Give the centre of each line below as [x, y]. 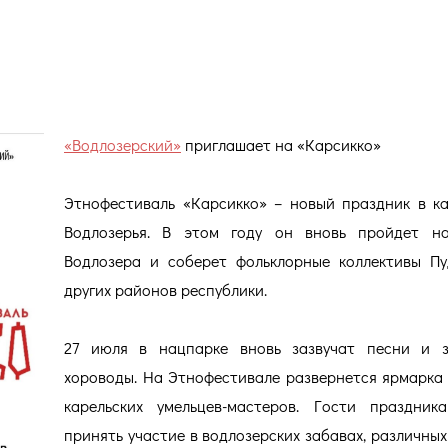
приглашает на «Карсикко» [281, 144]
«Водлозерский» [122, 144]
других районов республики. [165, 289]
